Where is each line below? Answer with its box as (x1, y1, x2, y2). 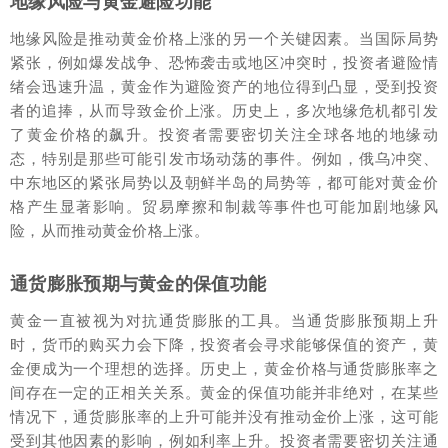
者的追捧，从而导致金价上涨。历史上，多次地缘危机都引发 (10, 101, 438, 121)
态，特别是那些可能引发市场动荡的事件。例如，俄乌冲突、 (10, 149, 438, 169)
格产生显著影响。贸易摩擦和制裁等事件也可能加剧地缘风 (10, 197, 438, 217)
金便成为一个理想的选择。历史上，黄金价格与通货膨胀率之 (10, 359, 438, 379)
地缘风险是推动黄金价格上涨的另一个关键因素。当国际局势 (10, 29, 438, 49)
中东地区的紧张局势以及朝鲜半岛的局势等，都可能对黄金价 (10, 173, 438, 193)
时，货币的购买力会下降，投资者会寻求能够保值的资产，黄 (10, 335, 438, 355)
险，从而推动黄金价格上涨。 (10, 221, 209, 241)
